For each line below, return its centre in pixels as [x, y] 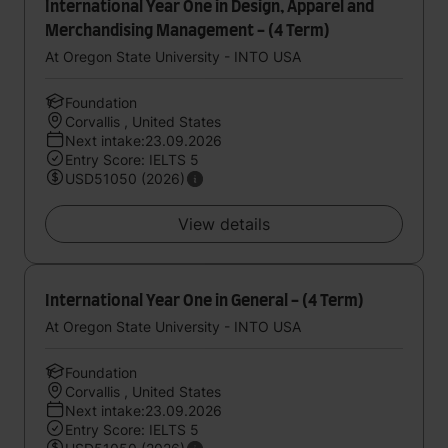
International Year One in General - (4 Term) [204, 301]
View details [224, 224]
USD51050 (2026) [125, 178]
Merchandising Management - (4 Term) [187, 31]
